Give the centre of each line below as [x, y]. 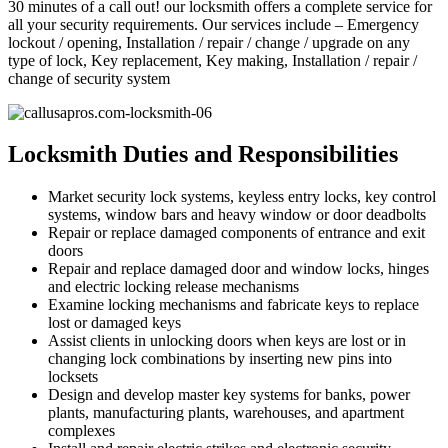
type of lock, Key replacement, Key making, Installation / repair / [212, 60]
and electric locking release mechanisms [173, 287]
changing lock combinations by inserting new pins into [220, 359]
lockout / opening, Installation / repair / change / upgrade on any [209, 42]
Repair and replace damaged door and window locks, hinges [238, 269]
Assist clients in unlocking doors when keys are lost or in [227, 341]
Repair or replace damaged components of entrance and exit [236, 233]
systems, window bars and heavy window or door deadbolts [237, 215]
